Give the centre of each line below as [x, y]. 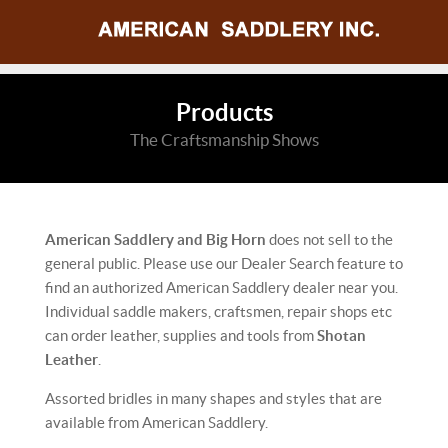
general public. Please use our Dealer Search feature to [224, 263]
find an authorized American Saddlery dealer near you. [221, 287]
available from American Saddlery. [156, 422]
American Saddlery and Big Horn [157, 239]
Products [224, 112]
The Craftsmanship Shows [224, 140]
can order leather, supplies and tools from [181, 335]
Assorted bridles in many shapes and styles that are [213, 398]
